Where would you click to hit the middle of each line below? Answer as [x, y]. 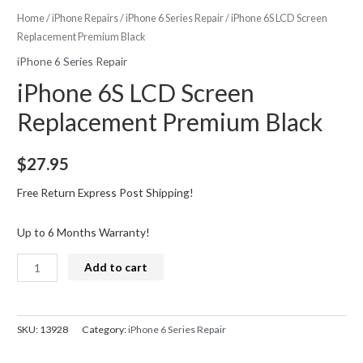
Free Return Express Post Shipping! [106, 193]
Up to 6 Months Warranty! [84, 233]
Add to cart [116, 267]
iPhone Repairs [85, 18]
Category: [105, 329]
